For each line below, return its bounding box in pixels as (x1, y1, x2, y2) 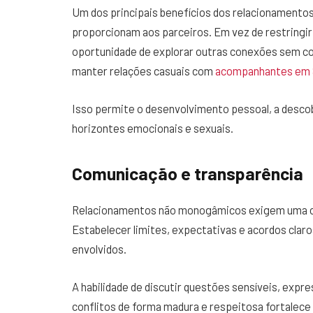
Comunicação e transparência (72, 163, 303, 184)
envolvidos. (72, 241, 129, 256)
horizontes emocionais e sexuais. (72, 120, 233, 135)
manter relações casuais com (72, 64, 215, 78)
